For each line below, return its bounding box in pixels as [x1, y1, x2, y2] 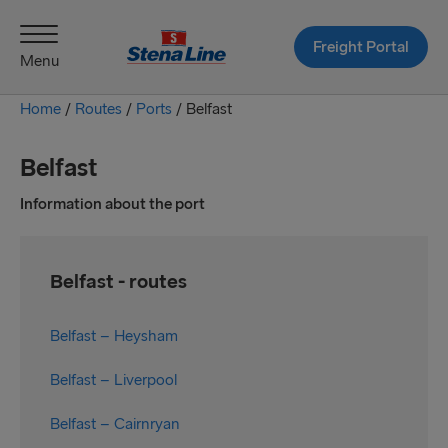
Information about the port [20, 194, 205, 213]
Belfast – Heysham [50, 326, 178, 345]
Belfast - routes [50, 269, 187, 293]
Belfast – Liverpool [50, 370, 177, 389]
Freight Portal [312, 36, 409, 56]
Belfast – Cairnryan [50, 414, 180, 433]
